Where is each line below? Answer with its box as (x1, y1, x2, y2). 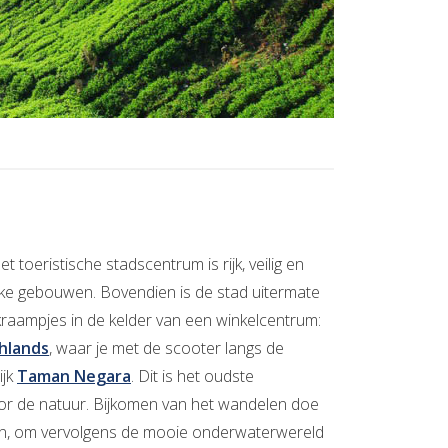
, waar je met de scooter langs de (49, 337, 284, 360)
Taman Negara (17, 365, 131, 388)
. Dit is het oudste (131, 365, 254, 388)
